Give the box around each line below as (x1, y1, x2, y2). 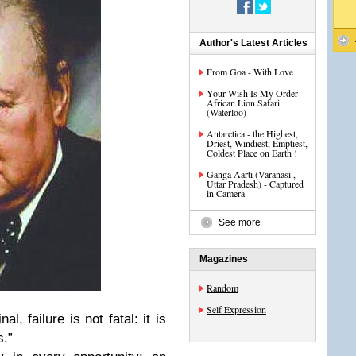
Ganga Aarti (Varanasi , (207, 168, 296, 180)
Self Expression (207, 303, 266, 315)
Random (207, 281, 238, 294)
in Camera (207, 187, 245, 199)
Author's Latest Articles (199, 37, 308, 48)
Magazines (199, 253, 248, 265)
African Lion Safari (207, 96, 280, 109)
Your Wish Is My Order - (207, 87, 304, 99)
